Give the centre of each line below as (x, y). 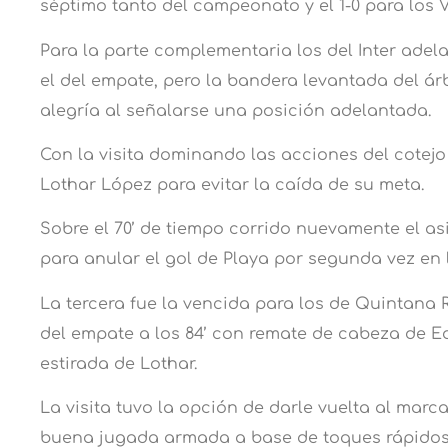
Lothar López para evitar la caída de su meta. (232, 184)
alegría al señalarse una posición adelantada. (235, 110)
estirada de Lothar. (118, 363)
